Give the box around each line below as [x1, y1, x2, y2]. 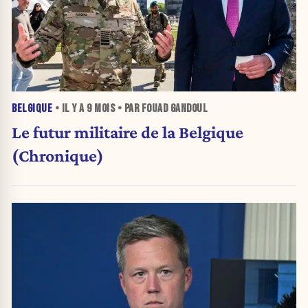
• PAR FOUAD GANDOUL [115, 102, 208, 116]
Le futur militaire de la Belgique [12, 122, 243, 142]
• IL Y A [52, 102, 87, 116]
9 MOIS [87, 102, 115, 116]
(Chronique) [12, 146, 104, 166]
